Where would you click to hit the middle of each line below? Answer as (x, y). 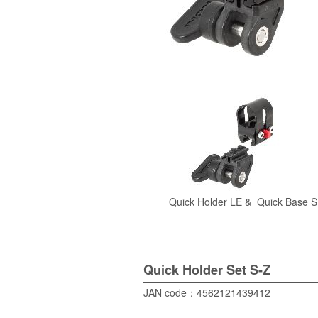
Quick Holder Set (197, 270)
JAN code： (170, 293)
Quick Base (284, 202)
